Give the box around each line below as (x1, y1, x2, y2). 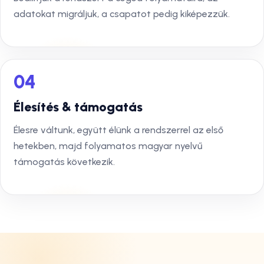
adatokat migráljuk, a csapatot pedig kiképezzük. (14, 8, 230, 19)
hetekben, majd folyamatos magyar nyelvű (14, 140, 202, 151)
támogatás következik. (14, 156, 115, 167)
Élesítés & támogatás (14, 99, 143, 115)
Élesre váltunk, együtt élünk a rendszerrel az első (14, 124, 223, 136)
